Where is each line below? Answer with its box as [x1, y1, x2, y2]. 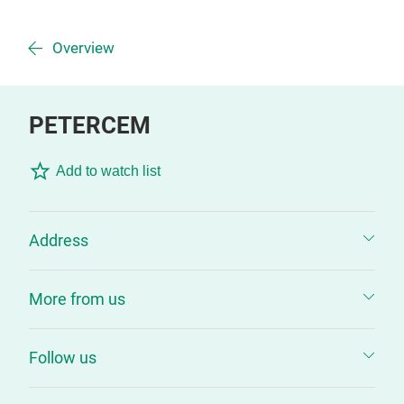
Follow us [29, 348, 96, 367]
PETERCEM [29, 112, 151, 139]
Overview [52, 40, 115, 57]
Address [29, 231, 88, 250]
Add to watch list [56, 163, 161, 179]
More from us [29, 289, 125, 308]
